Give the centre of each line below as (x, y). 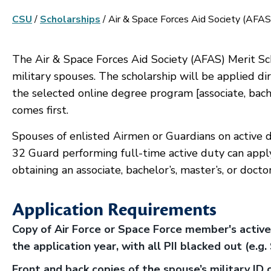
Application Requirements (114, 210)
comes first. (40, 110)
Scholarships (70, 19)
